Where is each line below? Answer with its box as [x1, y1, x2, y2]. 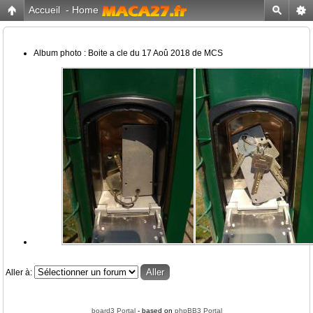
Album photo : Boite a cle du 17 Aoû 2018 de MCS [34, 48, 223, 58]
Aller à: [6, 268, 32, 277]
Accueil [29, 4, 60, 15]
